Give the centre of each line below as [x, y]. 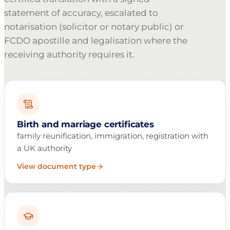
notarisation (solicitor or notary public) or [94, 27]
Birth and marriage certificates [85, 124]
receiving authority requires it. [69, 55]
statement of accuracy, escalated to [81, 13]
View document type [56, 167]
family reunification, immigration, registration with [113, 136]
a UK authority [44, 148]
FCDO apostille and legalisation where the [96, 41]
